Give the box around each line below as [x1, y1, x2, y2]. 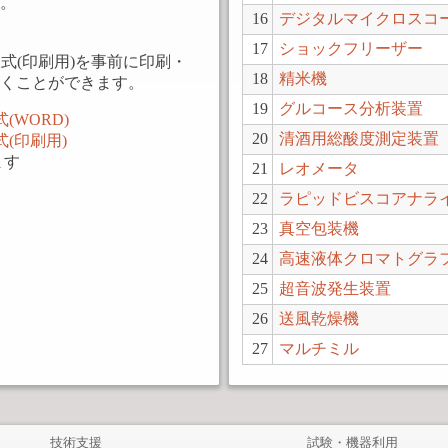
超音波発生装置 [279, 280, 391, 297]
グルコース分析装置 [279, 100, 423, 117]
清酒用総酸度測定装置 [279, 130, 439, 147]
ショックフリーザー [279, 40, 423, 57]
